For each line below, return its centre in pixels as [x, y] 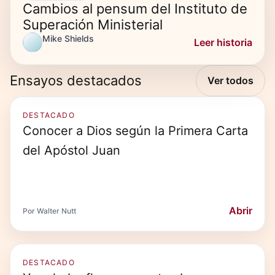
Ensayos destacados [76, 80]
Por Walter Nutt [49, 211]
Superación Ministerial [93, 25]
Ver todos [230, 80]
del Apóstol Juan [72, 150]
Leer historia [223, 42]
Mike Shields [68, 38]
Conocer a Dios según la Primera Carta [135, 131]
